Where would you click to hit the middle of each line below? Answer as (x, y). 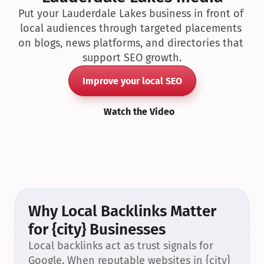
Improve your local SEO (132, 81)
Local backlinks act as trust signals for (121, 246)
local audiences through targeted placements (131, 28)
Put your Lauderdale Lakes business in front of (131, 14)
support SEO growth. (132, 58)
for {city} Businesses (97, 230)
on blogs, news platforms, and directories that (131, 43)
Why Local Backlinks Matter (122, 211)
